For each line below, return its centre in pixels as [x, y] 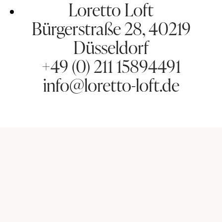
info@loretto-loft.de [111, 85]
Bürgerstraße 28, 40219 [111, 28]
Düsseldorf [111, 47]
